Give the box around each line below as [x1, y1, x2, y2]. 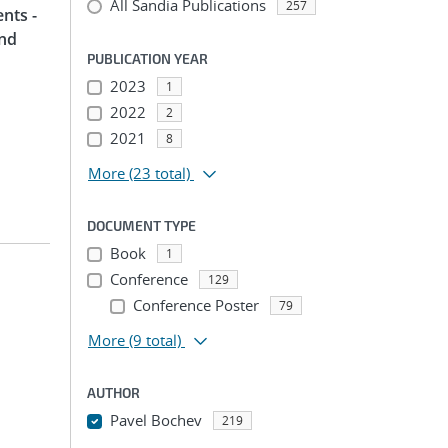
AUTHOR [87, 384, 140, 401]
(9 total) [129, 330, 181, 350]
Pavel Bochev [109, 410, 202, 430]
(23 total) [129, 163, 190, 183]
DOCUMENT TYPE [87, 217, 196, 234]
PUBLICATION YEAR [87, 50, 208, 67]
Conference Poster [132, 295, 259, 315]
